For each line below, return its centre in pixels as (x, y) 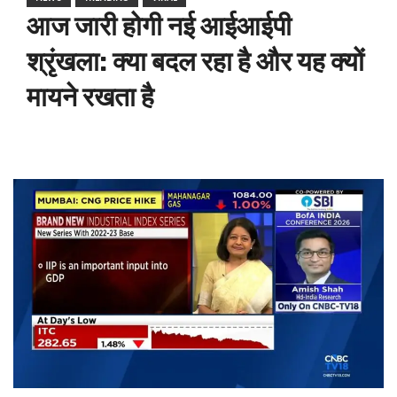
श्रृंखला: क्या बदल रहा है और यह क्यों (195, 62)
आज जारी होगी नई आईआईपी (159, 27)
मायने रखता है (90, 98)
